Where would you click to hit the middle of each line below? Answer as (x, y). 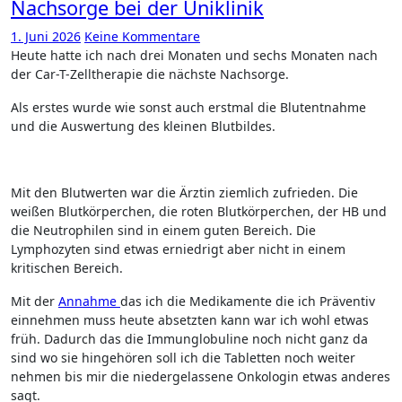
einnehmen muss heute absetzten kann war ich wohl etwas (190, 319)
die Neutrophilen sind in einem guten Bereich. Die (163, 230)
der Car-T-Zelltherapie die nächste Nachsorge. (150, 74)
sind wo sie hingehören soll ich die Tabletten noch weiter (183, 357)
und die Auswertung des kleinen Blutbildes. (143, 126)
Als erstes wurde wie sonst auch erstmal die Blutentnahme (188, 107)
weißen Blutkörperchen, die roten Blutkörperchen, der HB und (199, 211)
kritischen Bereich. (67, 267)
